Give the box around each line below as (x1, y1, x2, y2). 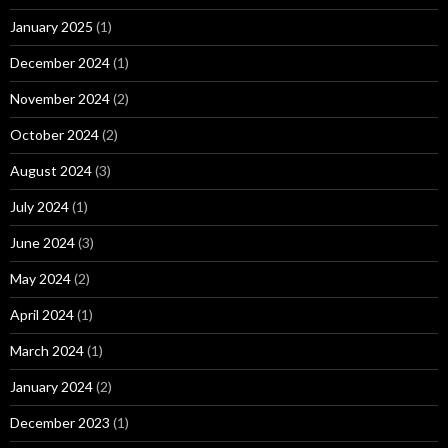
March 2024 (10, 342, 84, 360)
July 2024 (10, 198, 69, 216)
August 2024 (10, 162, 92, 180)
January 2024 (10, 378, 93, 396)
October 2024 (10, 126, 99, 144)
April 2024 (10, 306, 74, 324)
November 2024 (10, 90, 110, 108)
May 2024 (10, 270, 71, 288)
